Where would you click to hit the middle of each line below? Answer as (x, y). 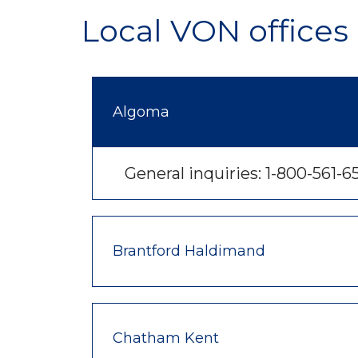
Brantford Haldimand (189, 251)
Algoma (141, 111)
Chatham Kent (166, 338)
